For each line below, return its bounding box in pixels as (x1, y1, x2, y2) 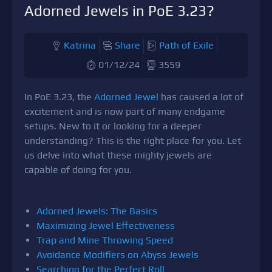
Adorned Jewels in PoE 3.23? (24, 2, 214, 19)
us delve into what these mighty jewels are (24, 149, 212, 161)
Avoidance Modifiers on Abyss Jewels (36, 249, 199, 260)
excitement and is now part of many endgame (24, 106, 225, 117)
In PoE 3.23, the (24, 91, 94, 103)
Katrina (64, 39, 96, 51)
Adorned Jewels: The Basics (36, 205, 160, 217)
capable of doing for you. (24, 164, 132, 175)
